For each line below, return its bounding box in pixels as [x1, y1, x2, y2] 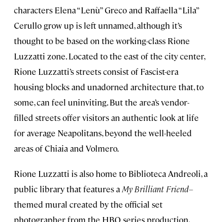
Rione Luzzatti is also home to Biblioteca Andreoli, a [14, 168, 208, 179]
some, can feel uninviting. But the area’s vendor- [14, 97, 189, 108]
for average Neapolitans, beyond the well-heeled [14, 127, 192, 139]
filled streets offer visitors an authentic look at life [14, 112, 199, 123]
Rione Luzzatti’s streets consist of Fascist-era [14, 66, 178, 77]
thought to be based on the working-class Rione [14, 35, 190, 47]
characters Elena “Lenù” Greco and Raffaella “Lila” [14, 4, 199, 16]
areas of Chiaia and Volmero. [14, 143, 119, 154]
